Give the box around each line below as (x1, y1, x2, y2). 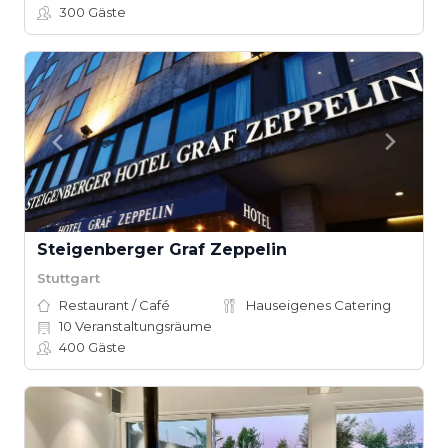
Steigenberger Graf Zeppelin (37, 240, 287, 259)
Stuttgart (37, 269, 100, 286)
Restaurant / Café (59, 297, 170, 313)
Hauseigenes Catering (246, 297, 391, 313)
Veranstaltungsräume (72, 318, 212, 334)
